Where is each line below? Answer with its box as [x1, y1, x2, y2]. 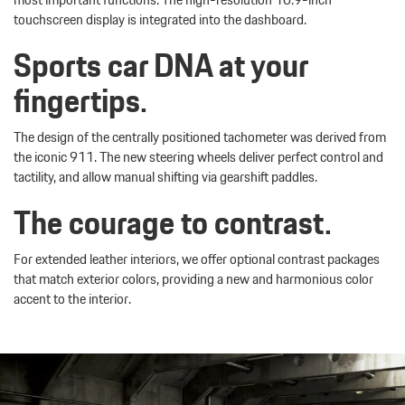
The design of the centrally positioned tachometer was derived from [14, 126, 386, 149]
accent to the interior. [14, 287, 131, 311]
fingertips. [14, 75, 147, 127]
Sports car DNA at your [14, 40, 307, 92]
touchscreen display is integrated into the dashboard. [14, 8, 306, 32]
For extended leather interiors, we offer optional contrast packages [14, 248, 380, 271]
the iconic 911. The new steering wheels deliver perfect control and [14, 146, 383, 169]
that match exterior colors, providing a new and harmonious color [14, 268, 373, 291]
